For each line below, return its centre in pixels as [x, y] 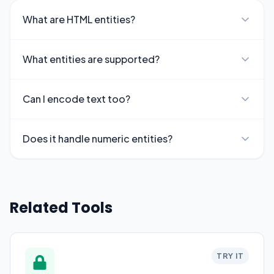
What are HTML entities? [79, 19]
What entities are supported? [91, 59]
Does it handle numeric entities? [98, 139]
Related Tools [61, 208]
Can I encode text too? [76, 99]
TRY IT [230, 256]
